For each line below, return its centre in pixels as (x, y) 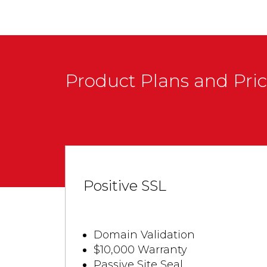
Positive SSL (125, 186)
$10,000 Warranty (140, 250)
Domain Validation (144, 235)
